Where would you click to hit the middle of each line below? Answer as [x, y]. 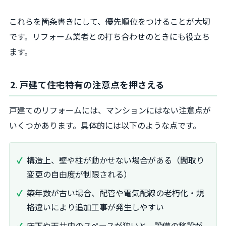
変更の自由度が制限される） [79, 174]
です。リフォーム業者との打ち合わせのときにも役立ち [109, 37]
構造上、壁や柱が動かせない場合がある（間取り [116, 160]
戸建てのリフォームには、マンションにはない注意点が [110, 110]
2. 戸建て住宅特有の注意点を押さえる [87, 84]
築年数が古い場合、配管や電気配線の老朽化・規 [116, 192]
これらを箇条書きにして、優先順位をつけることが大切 [110, 21]
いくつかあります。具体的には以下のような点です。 [105, 125]
